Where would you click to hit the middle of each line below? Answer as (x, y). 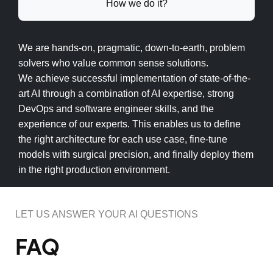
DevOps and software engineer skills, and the (116, 109)
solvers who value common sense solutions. (113, 63)
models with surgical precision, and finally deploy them (136, 155)
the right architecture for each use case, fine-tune (123, 140)
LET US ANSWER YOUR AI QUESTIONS (107, 214)
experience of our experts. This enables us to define (129, 124)
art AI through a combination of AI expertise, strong (126, 94)
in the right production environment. (94, 170)
